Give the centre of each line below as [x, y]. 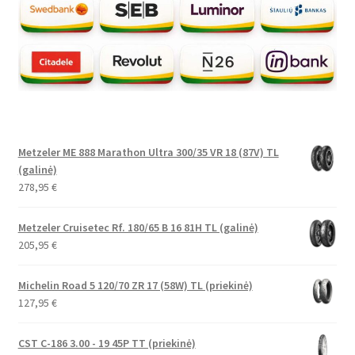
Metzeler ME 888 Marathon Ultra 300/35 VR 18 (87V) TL [148, 153]
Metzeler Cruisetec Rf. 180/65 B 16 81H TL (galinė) [138, 228]
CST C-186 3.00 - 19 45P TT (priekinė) [107, 344]
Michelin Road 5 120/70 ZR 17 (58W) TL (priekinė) [135, 286]
